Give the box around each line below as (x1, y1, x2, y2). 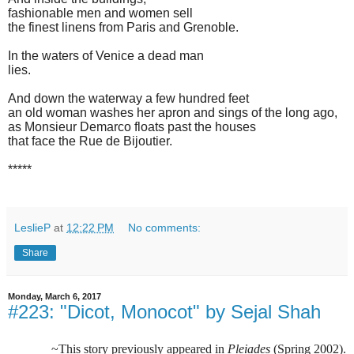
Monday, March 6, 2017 (8, 291, 101, 301)
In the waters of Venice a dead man (8, 48, 204, 62)
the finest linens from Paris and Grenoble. (8, 20, 239, 34)
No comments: (128, 220, 201, 234)
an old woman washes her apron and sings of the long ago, (8, 105, 337, 119)
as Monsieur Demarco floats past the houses (8, 119, 256, 134)
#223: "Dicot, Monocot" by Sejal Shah (8, 300, 321, 322)
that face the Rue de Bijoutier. (8, 134, 172, 148)
